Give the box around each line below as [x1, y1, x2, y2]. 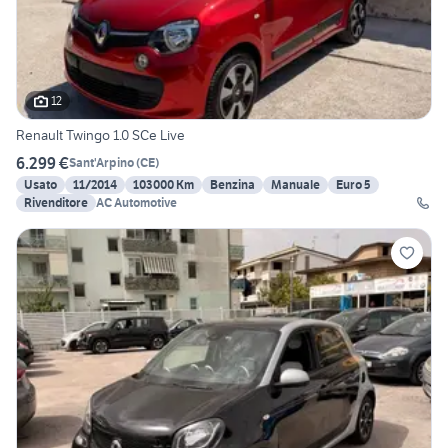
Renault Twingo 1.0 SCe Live [16, 125, 185, 144]
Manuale [271, 176, 320, 192]
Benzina [210, 176, 255, 192]
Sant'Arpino [69, 155, 134, 171]
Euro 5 [336, 176, 371, 192]
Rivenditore [24, 194, 88, 210]
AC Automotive [96, 194, 177, 210]
